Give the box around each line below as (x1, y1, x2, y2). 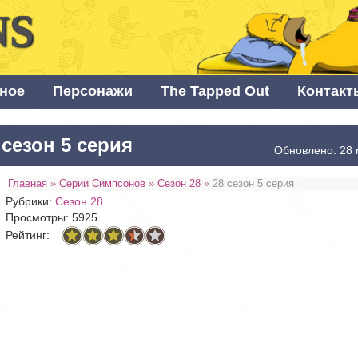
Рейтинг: (6, 228, 50, 241)
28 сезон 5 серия (213, 177, 295, 190)
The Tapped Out (161, 83, 269, 100)
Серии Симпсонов (59, 177, 146, 190)
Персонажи (53, 83, 133, 100)
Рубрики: (6, 195, 56, 209)
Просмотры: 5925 (6, 211, 98, 225)
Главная (8, 177, 48, 190)
